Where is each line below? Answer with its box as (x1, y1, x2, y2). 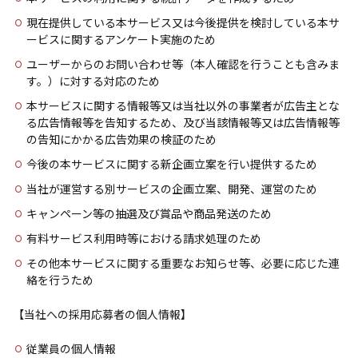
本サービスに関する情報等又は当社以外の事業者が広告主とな (26, 97, 340, 113)
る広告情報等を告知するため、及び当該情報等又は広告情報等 (26, 114, 340, 130)
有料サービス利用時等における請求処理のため (26, 230, 261, 246)
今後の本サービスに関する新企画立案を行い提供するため (26, 156, 317, 172)
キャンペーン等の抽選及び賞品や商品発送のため (26, 205, 272, 221)
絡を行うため (26, 272, 93, 288)
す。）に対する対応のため (26, 73, 160, 89)
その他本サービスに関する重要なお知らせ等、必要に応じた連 (26, 255, 340, 271)
